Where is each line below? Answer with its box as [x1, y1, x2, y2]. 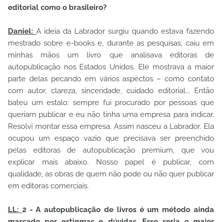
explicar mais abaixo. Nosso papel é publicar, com [8, 157, 214, 166]
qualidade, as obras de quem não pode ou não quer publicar [8, 169, 214, 178]
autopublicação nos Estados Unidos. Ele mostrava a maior [8, 62, 214, 71]
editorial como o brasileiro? [8, 2, 107, 12]
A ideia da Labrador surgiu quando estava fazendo [36, 26, 214, 36]
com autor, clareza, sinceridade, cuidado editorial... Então [8, 86, 214, 95]
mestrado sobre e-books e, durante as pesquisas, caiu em [8, 38, 214, 48]
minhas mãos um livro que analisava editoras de [8, 50, 214, 59]
